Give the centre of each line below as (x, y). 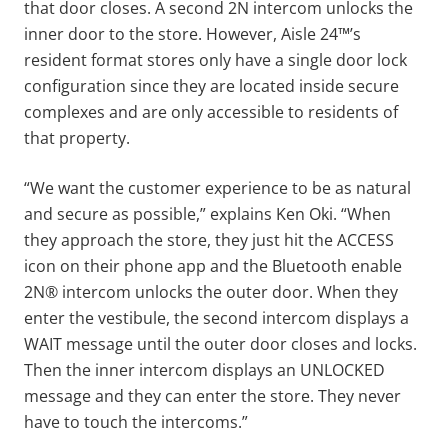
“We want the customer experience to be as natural (217, 187)
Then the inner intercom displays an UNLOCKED (204, 369)
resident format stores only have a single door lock (215, 59)
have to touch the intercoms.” (136, 421)
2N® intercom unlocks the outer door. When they (211, 291)
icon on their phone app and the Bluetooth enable (213, 265)
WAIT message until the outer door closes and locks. (220, 343)
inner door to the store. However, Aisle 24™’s (192, 33)
